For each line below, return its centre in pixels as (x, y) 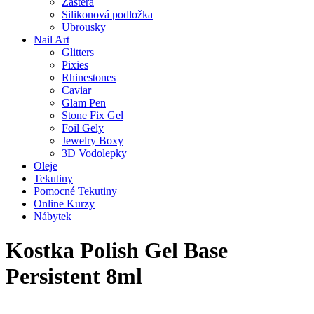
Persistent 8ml (74, 277)
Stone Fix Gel (93, 115)
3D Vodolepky (94, 153)
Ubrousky (84, 27)
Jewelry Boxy (93, 141)
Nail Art (52, 40)
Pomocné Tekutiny (75, 191)
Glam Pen (84, 103)
